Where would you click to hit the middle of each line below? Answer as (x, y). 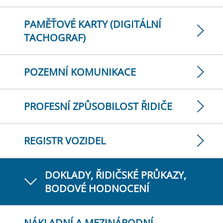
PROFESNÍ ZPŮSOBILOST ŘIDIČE (98, 106)
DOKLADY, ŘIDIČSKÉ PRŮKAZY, (115, 175)
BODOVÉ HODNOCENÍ (97, 188)
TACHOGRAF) (55, 38)
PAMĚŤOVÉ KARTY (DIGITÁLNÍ (93, 24)
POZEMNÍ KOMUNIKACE (80, 72)
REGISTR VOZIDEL (65, 141)
